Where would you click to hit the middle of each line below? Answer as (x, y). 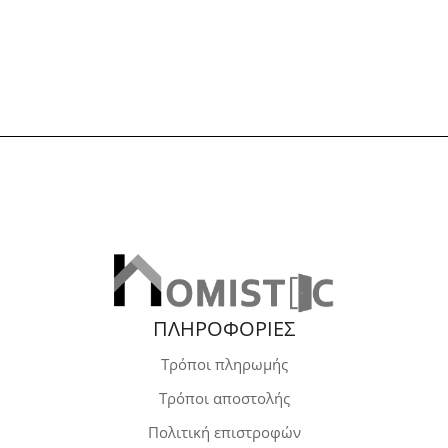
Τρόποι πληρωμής (224, 363)
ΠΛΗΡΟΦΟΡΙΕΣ (224, 328)
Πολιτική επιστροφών (224, 431)
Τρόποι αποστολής (224, 397)
